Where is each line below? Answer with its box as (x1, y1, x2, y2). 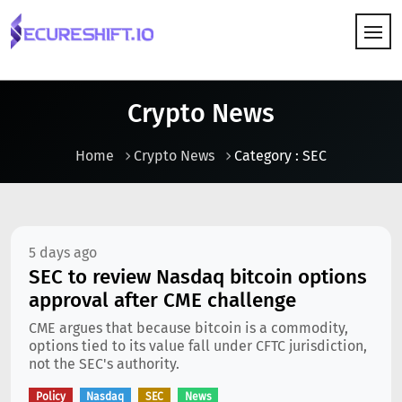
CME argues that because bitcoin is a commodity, (29, 319, 348, 336)
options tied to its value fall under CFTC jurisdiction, (29, 337, 367, 354)
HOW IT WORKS (14, 83, 111, 100)
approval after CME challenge (29, 288, 296, 312)
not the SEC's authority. (29, 355, 179, 372)
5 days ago (29, 244, 97, 261)
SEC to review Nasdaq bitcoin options (29, 265, 367, 289)
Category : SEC (234, 147, 327, 164)
